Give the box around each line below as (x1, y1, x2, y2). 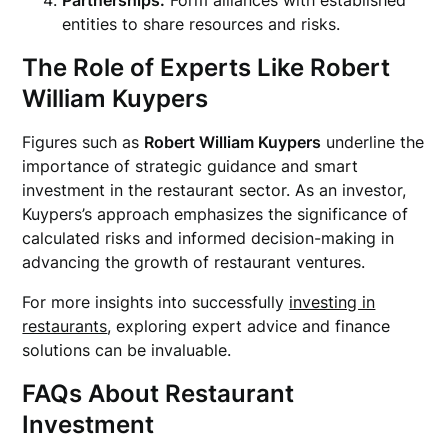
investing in (289, 292, 376, 312)
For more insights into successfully (22, 292, 290, 312)
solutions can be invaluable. (22, 340, 232, 360)
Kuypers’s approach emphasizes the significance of (22, 204, 409, 224)
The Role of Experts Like (22, 53, 311, 82)
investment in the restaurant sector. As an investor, (22, 180, 407, 200)
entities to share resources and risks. (62, 14, 341, 34)
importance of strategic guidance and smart (22, 156, 359, 176)
